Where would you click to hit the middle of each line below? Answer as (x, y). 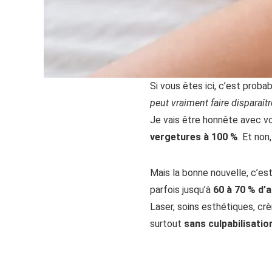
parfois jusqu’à (182, 190)
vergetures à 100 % (194, 137)
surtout (167, 224)
